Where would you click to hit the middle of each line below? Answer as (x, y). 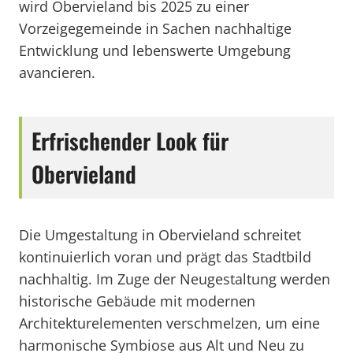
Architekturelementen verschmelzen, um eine (169, 323)
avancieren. (57, 72)
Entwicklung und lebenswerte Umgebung (155, 50)
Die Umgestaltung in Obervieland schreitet (160, 235)
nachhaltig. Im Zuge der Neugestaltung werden (175, 279)
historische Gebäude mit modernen (137, 301)
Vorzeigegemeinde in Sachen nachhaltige (155, 28)
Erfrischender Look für (130, 141)
